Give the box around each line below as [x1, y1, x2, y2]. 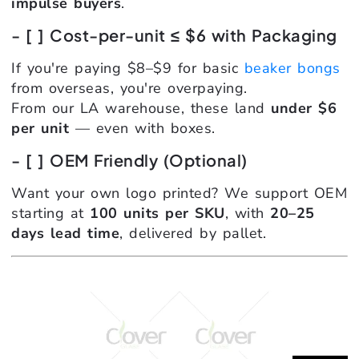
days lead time [11, 224, 119, 244]
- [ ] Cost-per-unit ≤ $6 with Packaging [11, 24, 337, 45]
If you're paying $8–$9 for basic [11, 58, 244, 78]
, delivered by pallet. [119, 224, 266, 244]
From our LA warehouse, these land [11, 98, 271, 118]
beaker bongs [244, 58, 341, 78]
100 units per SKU [90, 204, 225, 224]
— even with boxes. [69, 118, 216, 138]
